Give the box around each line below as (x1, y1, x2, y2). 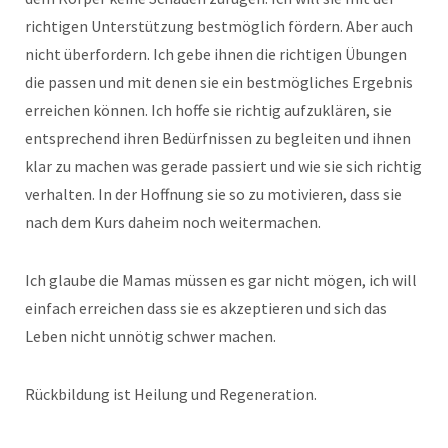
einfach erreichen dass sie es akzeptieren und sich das (25, 298, 387, 319)
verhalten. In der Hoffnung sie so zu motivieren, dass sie (25, 184, 402, 205)
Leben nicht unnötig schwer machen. (25, 326, 276, 347)
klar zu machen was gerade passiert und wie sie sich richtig (25, 156, 422, 177)
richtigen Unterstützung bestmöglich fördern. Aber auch (25, 16, 413, 37)
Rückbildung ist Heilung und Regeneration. (25, 384, 317, 405)
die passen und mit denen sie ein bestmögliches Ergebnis (25, 72, 413, 93)
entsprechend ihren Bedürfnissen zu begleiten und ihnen (25, 128, 411, 149)
